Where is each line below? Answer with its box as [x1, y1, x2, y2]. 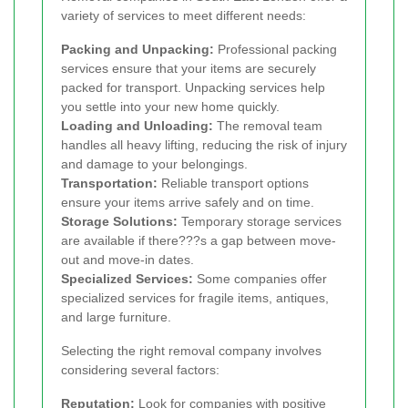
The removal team [213, 118, 322, 134]
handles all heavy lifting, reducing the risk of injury [61, 138, 347, 153]
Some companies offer [193, 271, 327, 287]
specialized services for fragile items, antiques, [61, 291, 329, 306]
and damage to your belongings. [61, 157, 248, 172]
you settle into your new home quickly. [61, 99, 280, 115]
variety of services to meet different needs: [61, 8, 306, 24]
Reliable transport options [158, 176, 309, 191]
